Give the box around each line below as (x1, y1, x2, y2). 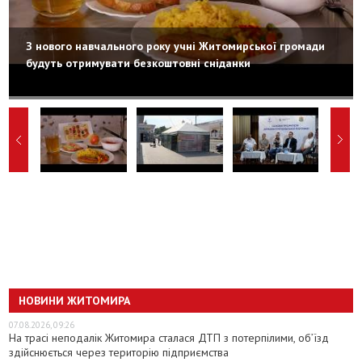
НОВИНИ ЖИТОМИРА (19, 293, 131, 308)
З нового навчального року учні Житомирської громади (26, 38, 326, 53)
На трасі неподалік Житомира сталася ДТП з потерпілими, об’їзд (9, 330, 330, 345)
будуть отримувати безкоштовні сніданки (26, 55, 251, 70)
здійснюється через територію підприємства (9, 344, 229, 360)
